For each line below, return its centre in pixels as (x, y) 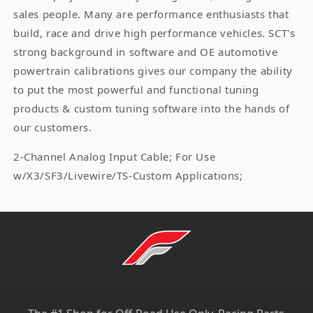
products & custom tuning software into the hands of (152, 109)
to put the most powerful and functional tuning (136, 90)
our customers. (53, 128)
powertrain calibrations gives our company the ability (153, 71)
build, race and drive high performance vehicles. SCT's (154, 33)
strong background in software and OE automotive (146, 52)
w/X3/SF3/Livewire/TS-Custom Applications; (128, 176)
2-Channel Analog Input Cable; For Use (115, 157)
